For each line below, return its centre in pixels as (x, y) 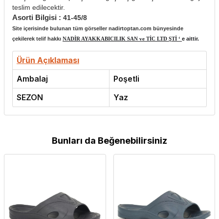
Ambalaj (32, 78)
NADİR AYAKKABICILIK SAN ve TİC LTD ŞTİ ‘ (122, 38)
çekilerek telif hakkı (37, 38)
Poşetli (126, 78)
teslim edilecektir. (39, 7)
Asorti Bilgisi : (38, 17)
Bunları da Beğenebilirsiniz (109, 140)
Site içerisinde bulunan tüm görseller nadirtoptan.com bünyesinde (98, 28)
